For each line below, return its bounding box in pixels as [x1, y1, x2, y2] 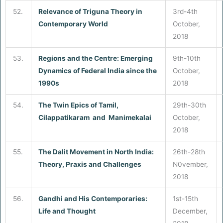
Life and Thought [38, 207, 96, 215]
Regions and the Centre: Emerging [38, 54, 153, 62]
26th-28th [172, 147, 205, 156]
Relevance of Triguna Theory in [38, 7, 142, 15]
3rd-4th [172, 7, 198, 15]
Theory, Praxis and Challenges [38, 160, 141, 168]
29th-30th [172, 101, 206, 109]
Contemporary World [38, 19, 108, 28]
